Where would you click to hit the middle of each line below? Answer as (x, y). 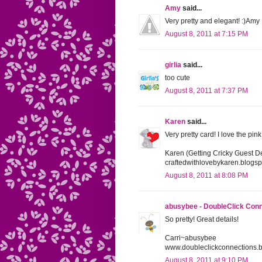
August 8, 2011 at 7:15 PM (206, 34)
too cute (177, 78)
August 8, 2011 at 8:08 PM (206, 176)
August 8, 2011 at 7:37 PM (206, 91)
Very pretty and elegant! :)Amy (212, 21)
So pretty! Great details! (202, 220)
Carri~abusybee (191, 238)
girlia (173, 65)
